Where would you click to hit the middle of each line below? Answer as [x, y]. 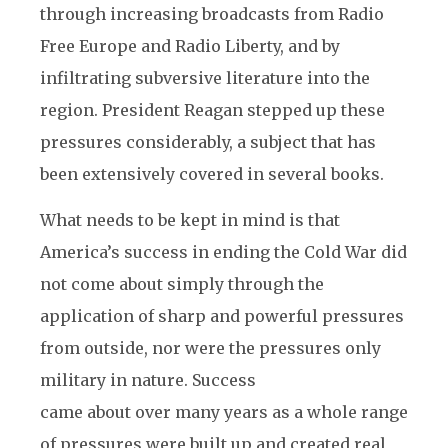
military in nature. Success [148, 380]
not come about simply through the [182, 284]
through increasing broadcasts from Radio [212, 14]
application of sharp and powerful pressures [222, 316]
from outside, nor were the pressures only [210, 348]
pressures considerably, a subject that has [208, 142]
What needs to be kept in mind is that [190, 220]
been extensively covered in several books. [212, 174]
